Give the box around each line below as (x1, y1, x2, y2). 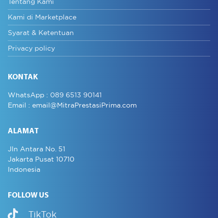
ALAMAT (8, 127, 39, 136)
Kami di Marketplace (8, 13, 76, 22)
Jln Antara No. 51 (8, 145, 65, 154)
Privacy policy (8, 44, 55, 53)
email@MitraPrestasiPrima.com (32, 101, 137, 110)
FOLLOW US (8, 192, 49, 200)
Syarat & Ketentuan (8, 28, 74, 37)
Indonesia (8, 165, 40, 174)
